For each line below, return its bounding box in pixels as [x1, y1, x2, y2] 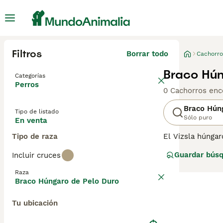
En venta [15, 116, 47, 125]
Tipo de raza [12, 132, 58, 141]
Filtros [12, 47, 42, 60]
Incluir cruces [12, 151, 61, 160]
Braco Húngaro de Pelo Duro [15, 177, 119, 186]
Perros [15, 80, 39, 89]
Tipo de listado [15, 108, 59, 115]
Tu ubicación [12, 199, 58, 208]
